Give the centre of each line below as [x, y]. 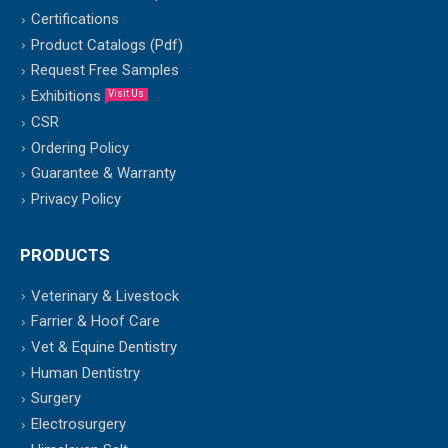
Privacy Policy [76, 198]
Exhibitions [68, 95]
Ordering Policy [80, 147]
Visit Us [126, 93]
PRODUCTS [65, 254]
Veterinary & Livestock [105, 295]
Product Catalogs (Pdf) [107, 44]
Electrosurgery [78, 423]
